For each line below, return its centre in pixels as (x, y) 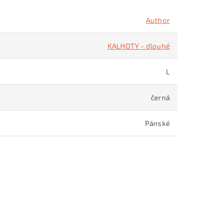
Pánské (157, 123)
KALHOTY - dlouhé (138, 46)
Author (158, 20)
